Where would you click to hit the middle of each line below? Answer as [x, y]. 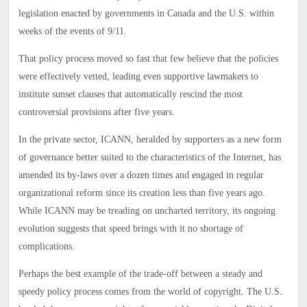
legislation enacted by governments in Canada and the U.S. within [146, 14]
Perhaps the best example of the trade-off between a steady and [140, 274]
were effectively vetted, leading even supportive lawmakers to [138, 77]
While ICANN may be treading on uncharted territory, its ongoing [147, 211]
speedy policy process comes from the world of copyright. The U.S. [150, 292]
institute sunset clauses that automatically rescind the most [130, 95]
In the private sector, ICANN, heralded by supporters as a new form [150, 140]
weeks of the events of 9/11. [72, 32]
